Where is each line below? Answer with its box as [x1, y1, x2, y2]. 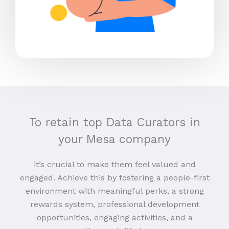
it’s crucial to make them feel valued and [33, 159, 196, 169]
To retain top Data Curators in [29, 115, 200, 129]
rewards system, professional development [30, 199, 199, 209]
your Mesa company [58, 132, 171, 146]
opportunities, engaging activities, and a [36, 212, 193, 222]
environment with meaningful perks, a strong [25, 186, 204, 196]
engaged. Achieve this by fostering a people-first [19, 172, 210, 182]
